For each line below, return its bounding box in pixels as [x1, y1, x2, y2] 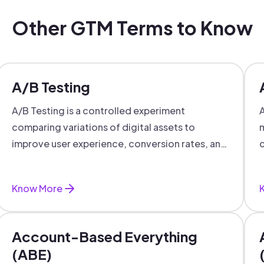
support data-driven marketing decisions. [11, 154, 202, 166]
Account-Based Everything [11, 227, 197, 245]
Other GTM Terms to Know [11, 16, 253, 39]
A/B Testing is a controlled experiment [11, 104, 185, 117]
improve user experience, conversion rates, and [11, 137, 227, 150]
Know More [11, 182, 62, 194]
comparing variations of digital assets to [11, 121, 195, 133]
